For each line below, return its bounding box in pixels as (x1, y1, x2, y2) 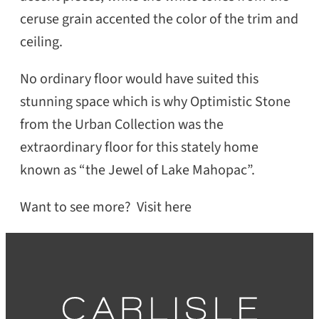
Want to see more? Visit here (20, 197, 192, 217)
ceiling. (20, 31, 63, 52)
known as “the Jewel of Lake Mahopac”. (20, 159, 255, 180)
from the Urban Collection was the (20, 114, 224, 135)
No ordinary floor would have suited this (20, 68, 258, 89)
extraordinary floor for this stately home (20, 137, 258, 157)
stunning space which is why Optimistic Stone (20, 91, 291, 112)
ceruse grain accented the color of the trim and (20, 9, 298, 29)
